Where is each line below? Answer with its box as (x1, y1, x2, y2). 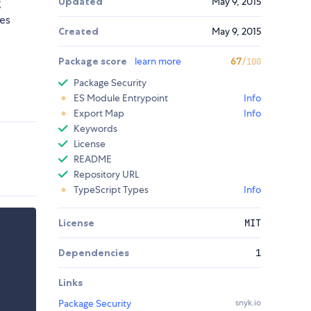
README (74, 153, 112, 166)
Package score (58, 55, 129, 68)
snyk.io (235, 297, 261, 309)
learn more (135, 55, 181, 68)
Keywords (74, 122, 117, 135)
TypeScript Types (74, 183, 149, 196)
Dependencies (58, 246, 129, 260)
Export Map (74, 107, 124, 120)
